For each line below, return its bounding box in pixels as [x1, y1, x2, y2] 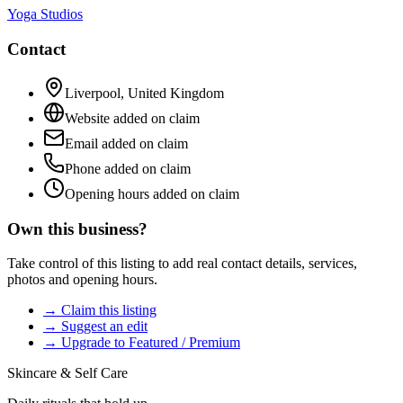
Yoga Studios [7, 6, 83, 22]
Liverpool [65, 85, 121, 101]
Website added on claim [65, 110, 200, 126]
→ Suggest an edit [43, 318, 148, 335]
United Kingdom [128, 85, 224, 101]
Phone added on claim [65, 160, 191, 176]
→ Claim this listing [43, 302, 157, 318]
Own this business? [7, 219, 148, 238]
